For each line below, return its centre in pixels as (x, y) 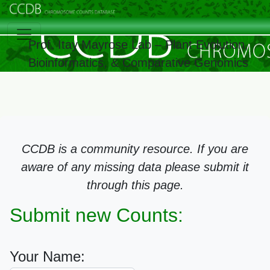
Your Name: (47, 256)
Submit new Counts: (96, 215)
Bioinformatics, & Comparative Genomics (138, 63)
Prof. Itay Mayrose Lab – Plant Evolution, (138, 45)
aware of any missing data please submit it (135, 167)
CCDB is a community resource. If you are (135, 149)
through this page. (135, 185)
